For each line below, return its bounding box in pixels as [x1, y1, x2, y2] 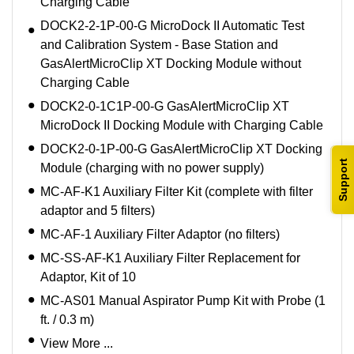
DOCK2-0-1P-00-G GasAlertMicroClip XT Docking [40, 142, 322, 156]
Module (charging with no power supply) [40, 161, 264, 175]
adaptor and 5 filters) [40, 204, 155, 218]
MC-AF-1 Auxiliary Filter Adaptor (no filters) [40, 228, 280, 242]
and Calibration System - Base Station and [40, 38, 278, 52]
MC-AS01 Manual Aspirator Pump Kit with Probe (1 [40, 294, 326, 308]
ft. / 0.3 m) [40, 313, 94, 327]
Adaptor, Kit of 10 [40, 270, 136, 284]
